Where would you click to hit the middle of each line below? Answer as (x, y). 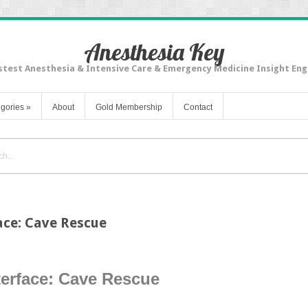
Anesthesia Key (154, 52)
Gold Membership (129, 107)
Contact (198, 107)
